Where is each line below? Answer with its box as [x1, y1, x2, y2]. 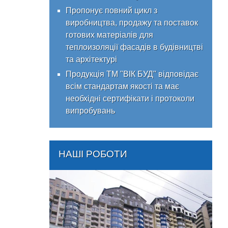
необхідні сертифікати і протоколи [66, 94, 194, 103]
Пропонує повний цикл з [66, 6, 157, 15]
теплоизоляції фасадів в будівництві [66, 43, 203, 51]
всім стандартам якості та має [66, 82, 179, 91]
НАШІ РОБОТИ [59, 149, 127, 159]
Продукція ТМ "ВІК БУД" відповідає [66, 70, 198, 78]
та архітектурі [66, 55, 117, 64]
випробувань [66, 106, 115, 115]
